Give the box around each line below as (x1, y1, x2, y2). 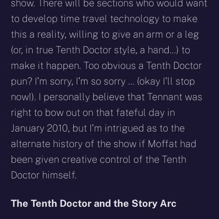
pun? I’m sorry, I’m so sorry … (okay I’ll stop (11, 75, 196, 87)
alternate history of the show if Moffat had (11, 137, 197, 150)
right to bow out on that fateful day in (11, 106, 175, 118)
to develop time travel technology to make (11, 12, 198, 24)
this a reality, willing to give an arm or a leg (11, 28, 199, 40)
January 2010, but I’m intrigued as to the (11, 122, 185, 134)
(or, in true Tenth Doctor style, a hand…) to (11, 44, 191, 56)
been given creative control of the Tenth (11, 153, 187, 165)
